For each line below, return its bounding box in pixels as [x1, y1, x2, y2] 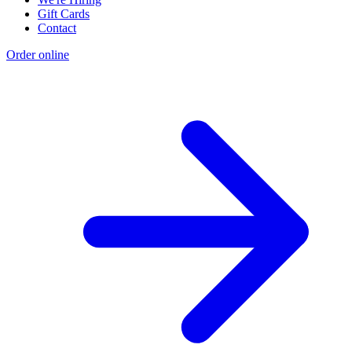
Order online [6, 47, 69, 61]
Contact [38, 20, 76, 35]
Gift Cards [38, 6, 90, 20]
